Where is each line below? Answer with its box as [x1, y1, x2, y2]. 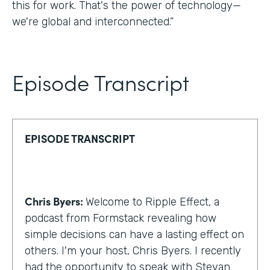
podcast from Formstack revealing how [25, 211, 216, 225]
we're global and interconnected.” [12, 14, 174, 28]
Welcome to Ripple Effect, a [86, 195, 219, 209]
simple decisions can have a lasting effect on [25, 227, 244, 241]
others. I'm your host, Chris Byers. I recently [25, 243, 241, 257]
